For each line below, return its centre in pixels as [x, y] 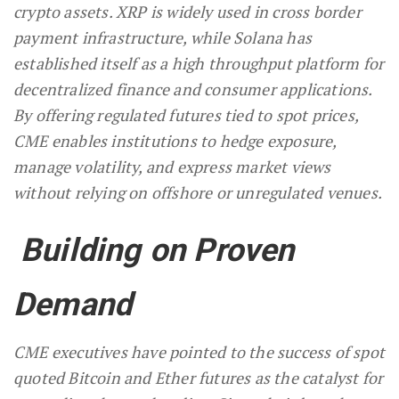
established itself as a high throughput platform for [199, 64]
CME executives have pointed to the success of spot [199, 352]
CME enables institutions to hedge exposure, [175, 141]
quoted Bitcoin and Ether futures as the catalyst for [199, 378]
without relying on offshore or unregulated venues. [198, 193]
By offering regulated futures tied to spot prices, [186, 115]
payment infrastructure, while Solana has [163, 38]
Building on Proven [158, 251]
